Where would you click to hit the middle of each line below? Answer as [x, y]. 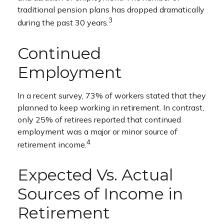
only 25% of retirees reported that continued [99, 119]
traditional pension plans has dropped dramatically [111, 10]
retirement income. [52, 144]
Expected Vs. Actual [95, 174]
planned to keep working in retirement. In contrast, [111, 107]
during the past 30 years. [63, 23]
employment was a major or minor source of [97, 131]
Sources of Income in [100, 193]
